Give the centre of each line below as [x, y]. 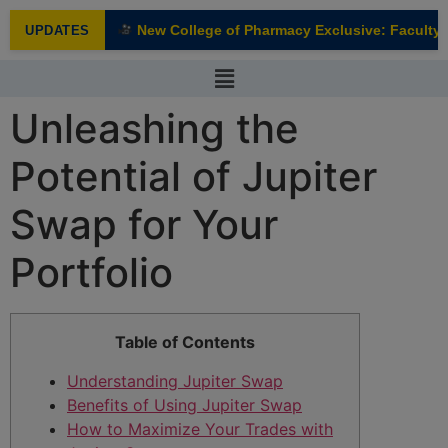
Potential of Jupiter [193, 177]
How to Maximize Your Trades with [200, 428]
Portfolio [91, 273]
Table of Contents [185, 342]
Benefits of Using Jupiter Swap [184, 404]
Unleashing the [154, 129]
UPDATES [57, 30]
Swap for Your [144, 225]
